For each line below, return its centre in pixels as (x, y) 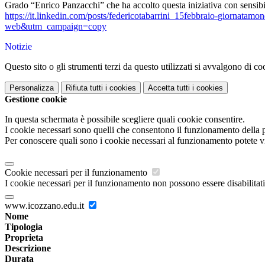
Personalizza (32, 88)
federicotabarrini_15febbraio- (163, 16)
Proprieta (24, 238)
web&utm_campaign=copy (56, 27)
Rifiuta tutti (84, 88)
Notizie (18, 47)
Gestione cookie (36, 99)
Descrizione (28, 248)
